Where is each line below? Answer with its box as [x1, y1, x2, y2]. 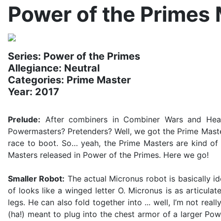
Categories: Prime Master [8, 74, 131, 86]
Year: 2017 [8, 86, 59, 98]
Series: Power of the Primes [8, 50, 140, 62]
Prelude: [8, 114, 40, 124]
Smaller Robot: [8, 174, 65, 184]
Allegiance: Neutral [8, 62, 100, 74]
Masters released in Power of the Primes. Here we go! [8, 150, 209, 160]
